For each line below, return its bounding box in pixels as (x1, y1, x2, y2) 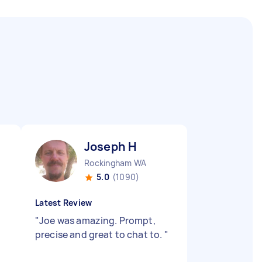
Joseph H (84, 139, 137, 154)
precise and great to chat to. (35, 228, 164, 241)
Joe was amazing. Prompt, (39, 214, 156, 227)
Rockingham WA (84, 157, 147, 168)
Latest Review (35, 197, 92, 208)
